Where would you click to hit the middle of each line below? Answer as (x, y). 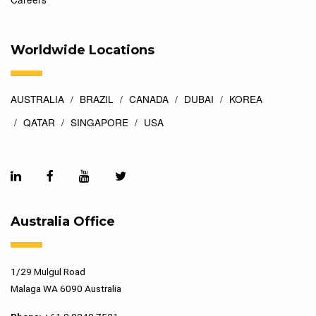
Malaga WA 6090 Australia (66, 289)
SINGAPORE (99, 122)
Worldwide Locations (83, 50)
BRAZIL (97, 99)
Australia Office (63, 222)
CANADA (149, 99)
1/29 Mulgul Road (48, 272)
